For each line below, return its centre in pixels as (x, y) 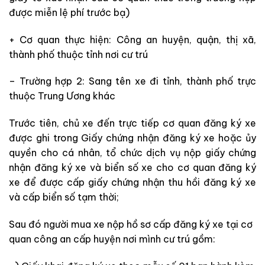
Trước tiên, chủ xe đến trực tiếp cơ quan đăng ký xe (132, 123)
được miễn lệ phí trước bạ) (69, 12)
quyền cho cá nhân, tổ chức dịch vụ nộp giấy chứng (132, 153)
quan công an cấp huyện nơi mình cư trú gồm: (112, 239)
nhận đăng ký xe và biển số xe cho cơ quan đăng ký (132, 168)
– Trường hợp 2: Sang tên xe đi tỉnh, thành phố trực (132, 81)
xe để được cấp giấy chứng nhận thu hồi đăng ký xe (132, 182)
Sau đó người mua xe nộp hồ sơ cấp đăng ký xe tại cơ (131, 224)
